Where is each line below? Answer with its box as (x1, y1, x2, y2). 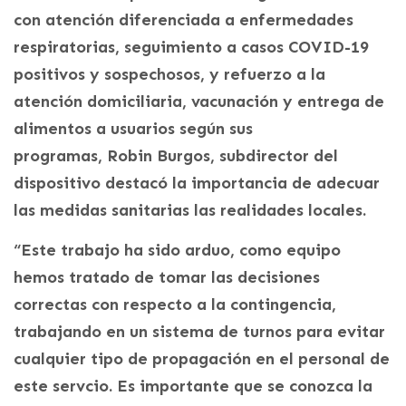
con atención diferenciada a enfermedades (14, 9, 353, 30)
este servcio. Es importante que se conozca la (14, 375, 372, 396)
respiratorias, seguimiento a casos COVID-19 (14, 36, 369, 57)
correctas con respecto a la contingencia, (14, 294, 336, 314)
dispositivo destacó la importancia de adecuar (14, 172, 380, 193)
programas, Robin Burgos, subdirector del (14, 145, 338, 166)
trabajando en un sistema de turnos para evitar (14, 321, 385, 342)
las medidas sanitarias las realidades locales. (14, 199, 366, 220)
